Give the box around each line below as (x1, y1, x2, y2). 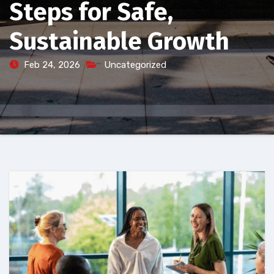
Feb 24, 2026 (24, 59, 80, 70)
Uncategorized (104, 59, 166, 70)
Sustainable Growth (9, 27, 229, 56)
